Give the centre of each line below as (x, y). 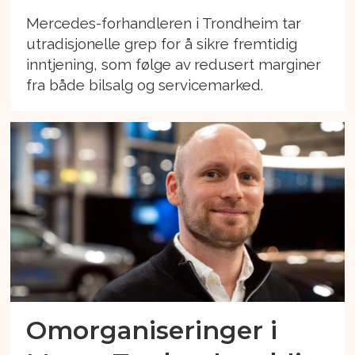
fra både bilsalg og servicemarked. (145, 84)
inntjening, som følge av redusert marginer (174, 64)
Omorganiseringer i (152, 330)
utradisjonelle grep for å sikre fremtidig (162, 43)
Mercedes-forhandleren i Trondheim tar (164, 23)
